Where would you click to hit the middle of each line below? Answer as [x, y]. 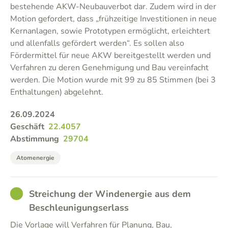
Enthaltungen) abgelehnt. [57, 92]
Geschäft [27, 127]
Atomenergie [35, 158]
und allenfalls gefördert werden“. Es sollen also [97, 43]
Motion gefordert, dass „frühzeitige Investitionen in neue [113, 19]
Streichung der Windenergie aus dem [110, 194]
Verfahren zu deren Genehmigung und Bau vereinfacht [109, 68]
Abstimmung [35, 139]
